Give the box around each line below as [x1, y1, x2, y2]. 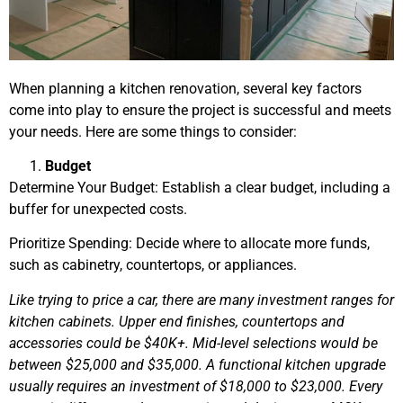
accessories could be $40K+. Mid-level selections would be [9, 334, 378, 352]
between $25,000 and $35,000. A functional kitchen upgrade [9, 355, 386, 373]
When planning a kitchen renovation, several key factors [9, 79, 362, 97]
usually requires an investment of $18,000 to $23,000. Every [9, 377, 382, 395]
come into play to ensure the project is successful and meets [9, 101, 391, 119]
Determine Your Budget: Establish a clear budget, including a [9, 179, 390, 197]
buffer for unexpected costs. [9, 201, 187, 219]
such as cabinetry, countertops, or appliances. [9, 256, 297, 274]
